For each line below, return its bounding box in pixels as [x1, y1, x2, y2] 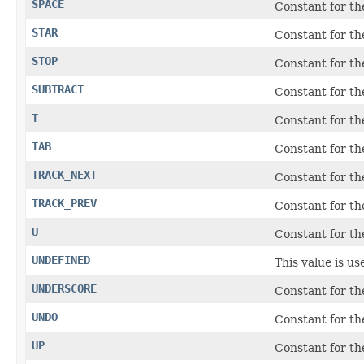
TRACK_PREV [32, 196, 97, 210]
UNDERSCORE [32, 281, 97, 295]
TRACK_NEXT [32, 167, 97, 181]
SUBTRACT [32, 82, 84, 96]
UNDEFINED [32, 253, 90, 266]
